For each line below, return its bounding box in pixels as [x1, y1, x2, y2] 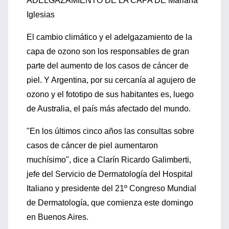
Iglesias [27, 10, 55, 19]
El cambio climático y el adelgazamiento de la [27, 33, 192, 41]
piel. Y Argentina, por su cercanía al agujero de [27, 76, 196, 84]
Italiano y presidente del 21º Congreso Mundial [27, 184, 196, 193]
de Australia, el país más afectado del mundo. [27, 104, 191, 113]
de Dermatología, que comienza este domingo [27, 198, 193, 207]
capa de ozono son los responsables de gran [27, 47, 189, 56]
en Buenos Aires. [27, 213, 88, 221]
